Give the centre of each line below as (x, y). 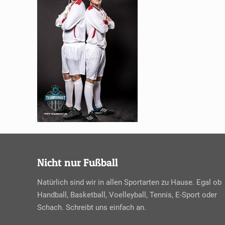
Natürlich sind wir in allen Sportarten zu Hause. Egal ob (129, 182)
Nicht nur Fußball (78, 162)
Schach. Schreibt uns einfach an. (92, 207)
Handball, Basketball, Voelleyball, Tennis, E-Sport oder (127, 195)
